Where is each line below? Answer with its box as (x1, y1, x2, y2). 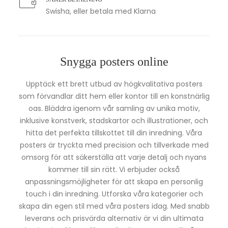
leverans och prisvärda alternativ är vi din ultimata (24, 213, 204, 223)
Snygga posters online (60, 55, 168, 68)
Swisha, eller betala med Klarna (46, 6, 156, 16)
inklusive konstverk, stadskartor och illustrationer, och (20, 116, 208, 126)
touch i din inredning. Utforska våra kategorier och (25, 189, 203, 199)
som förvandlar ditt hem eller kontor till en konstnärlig (18, 91, 210, 101)
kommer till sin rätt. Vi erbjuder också (48, 164, 180, 175)
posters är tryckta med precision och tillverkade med (19, 140, 209, 150)
